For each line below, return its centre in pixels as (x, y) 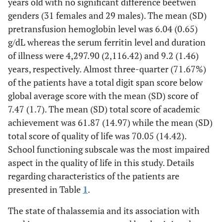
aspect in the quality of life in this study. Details (101, 162)
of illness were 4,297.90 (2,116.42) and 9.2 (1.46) (103, 55)
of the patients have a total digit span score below (105, 82)
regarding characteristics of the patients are (94, 176)
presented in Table (45, 189)
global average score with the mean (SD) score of (103, 95)
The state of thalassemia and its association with (104, 210)
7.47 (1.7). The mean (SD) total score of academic (104, 109)
